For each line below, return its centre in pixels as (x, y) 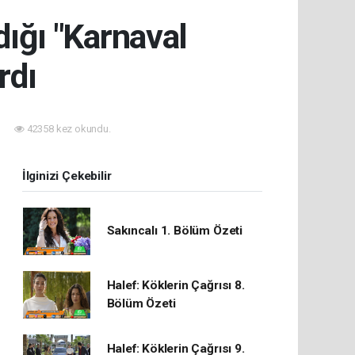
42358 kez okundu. (68, 128)
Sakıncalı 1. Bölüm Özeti (174, 231)
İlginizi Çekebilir (67, 176)
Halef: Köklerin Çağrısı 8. (176, 285)
